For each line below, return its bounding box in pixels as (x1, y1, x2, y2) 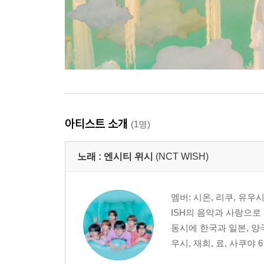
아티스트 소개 (65, 116, 131, 131)
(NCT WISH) (156, 151, 209, 161)
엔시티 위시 (104, 151, 153, 161)
